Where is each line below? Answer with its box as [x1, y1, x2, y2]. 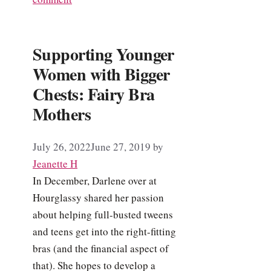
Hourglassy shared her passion [33, 190, 164, 204]
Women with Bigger [33, 62, 170, 87]
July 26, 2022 [33, 139, 91, 154]
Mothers [33, 102, 91, 127]
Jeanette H [33, 156, 77, 171]
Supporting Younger [33, 42, 174, 67]
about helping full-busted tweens [33, 207, 173, 221]
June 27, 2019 [91, 139, 151, 154]
